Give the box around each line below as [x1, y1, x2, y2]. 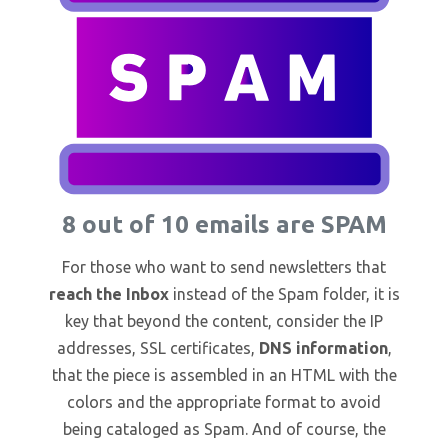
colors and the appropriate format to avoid [67, 392, 381, 411]
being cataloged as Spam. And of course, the [62, 419, 386, 438]
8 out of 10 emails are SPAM [61, 210, 387, 238]
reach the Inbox [48, 284, 169, 303]
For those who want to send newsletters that [62, 257, 386, 276]
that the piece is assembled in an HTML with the [51, 365, 397, 384]
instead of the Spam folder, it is [168, 284, 400, 303]
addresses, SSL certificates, [56, 338, 259, 357]
